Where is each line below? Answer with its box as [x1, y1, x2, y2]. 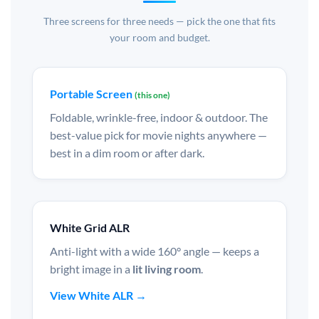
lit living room [132, 262, 201, 276]
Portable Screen [50, 87, 135, 101]
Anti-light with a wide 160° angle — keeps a [50, 244, 259, 258]
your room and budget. [109, 31, 210, 44]
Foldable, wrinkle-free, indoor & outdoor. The [50, 110, 268, 125]
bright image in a [50, 262, 132, 276]
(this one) [135, 90, 170, 101]
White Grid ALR [50, 221, 130, 235]
